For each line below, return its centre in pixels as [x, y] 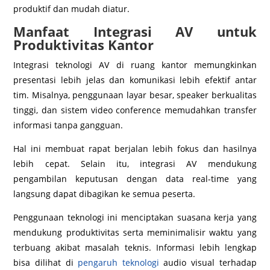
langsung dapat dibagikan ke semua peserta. [105, 193]
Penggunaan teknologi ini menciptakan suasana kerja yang [135, 217]
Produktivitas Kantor [84, 44]
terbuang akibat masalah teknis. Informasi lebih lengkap [135, 247]
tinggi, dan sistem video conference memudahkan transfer [135, 110]
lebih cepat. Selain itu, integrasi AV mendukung [135, 163]
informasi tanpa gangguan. [68, 125]
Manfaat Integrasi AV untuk [135, 31]
